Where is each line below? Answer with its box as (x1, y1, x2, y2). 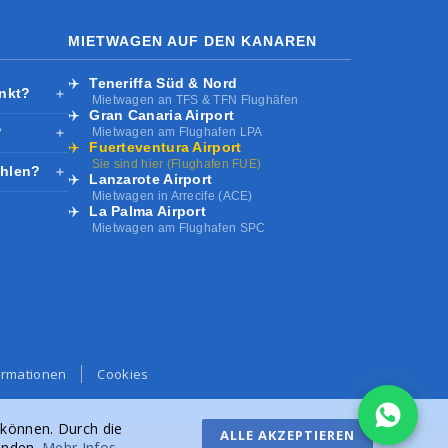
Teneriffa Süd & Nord (89, 75, 238, 91)
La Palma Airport (89, 203, 207, 219)
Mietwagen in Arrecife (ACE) (91, 189, 253, 203)
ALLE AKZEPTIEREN (219, 426, 355, 444)
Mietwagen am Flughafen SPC (91, 221, 266, 235)
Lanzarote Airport (89, 171, 213, 187)
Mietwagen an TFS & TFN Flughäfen (91, 93, 299, 107)
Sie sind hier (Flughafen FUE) (91, 157, 262, 171)
